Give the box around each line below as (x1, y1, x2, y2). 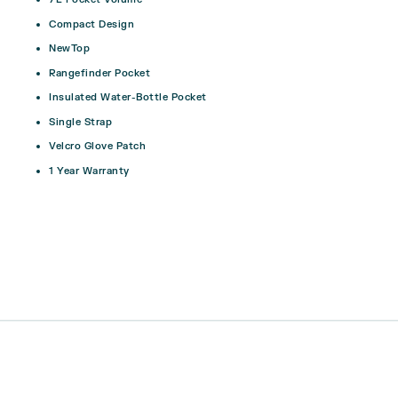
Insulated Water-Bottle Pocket (49, 91, 207, 105)
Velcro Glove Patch (49, 139, 146, 154)
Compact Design (49, 17, 134, 31)
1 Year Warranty (49, 163, 130, 178)
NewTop (49, 42, 90, 56)
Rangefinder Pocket (49, 66, 150, 80)
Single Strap (49, 115, 112, 129)
